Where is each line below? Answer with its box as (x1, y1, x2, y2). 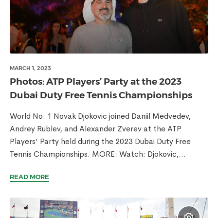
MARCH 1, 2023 (10, 65, 51, 72)
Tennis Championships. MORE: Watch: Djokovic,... (10, 149, 186, 159)
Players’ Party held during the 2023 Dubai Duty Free (10, 136, 191, 146)
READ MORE (10, 173, 49, 181)
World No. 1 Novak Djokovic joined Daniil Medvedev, (10, 111, 191, 121)
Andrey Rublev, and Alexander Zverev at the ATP (10, 124, 182, 134)
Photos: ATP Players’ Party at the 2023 (10, 76, 182, 87)
